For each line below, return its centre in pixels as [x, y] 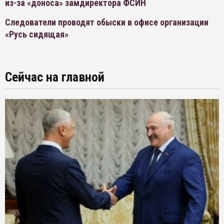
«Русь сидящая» [37, 34]
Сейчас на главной [55, 77]
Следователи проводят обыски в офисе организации [107, 22]
